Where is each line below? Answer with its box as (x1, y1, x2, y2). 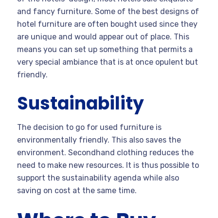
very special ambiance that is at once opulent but (17, 57, 198, 67)
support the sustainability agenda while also (17, 173, 179, 182)
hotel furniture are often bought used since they (17, 19, 198, 29)
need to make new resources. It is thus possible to (17, 160, 199, 170)
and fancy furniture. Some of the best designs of (17, 6, 199, 16)
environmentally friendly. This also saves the (17, 135, 181, 145)
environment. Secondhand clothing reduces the (17, 147, 194, 157)
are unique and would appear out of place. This (17, 32, 189, 41)
